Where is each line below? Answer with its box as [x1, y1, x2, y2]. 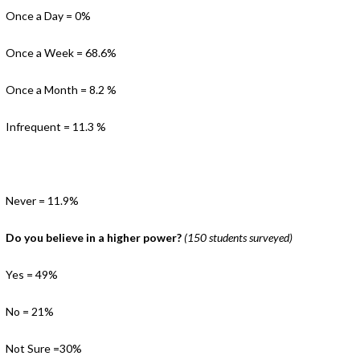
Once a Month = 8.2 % [5, 83, 117, 96]
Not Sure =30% [5, 342, 82, 355]
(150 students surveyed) [183, 231, 292, 244]
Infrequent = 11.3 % [5, 120, 106, 133]
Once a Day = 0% [5, 9, 91, 22]
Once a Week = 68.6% [5, 46, 117, 59]
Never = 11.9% [5, 194, 79, 207]
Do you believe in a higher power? [5, 231, 184, 244]
